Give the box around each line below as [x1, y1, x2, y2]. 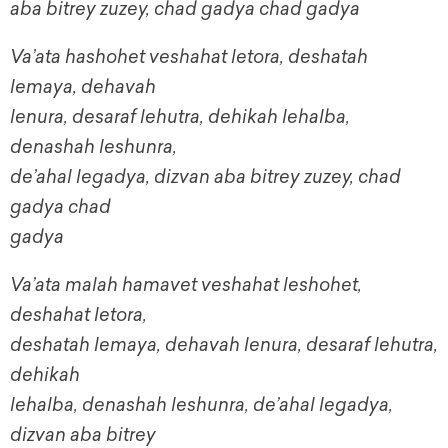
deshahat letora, [10, 304, 147, 327]
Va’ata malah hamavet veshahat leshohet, [10, 274, 362, 297]
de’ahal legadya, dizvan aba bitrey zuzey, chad [10, 166, 401, 189]
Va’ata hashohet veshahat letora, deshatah [10, 46, 368, 69]
